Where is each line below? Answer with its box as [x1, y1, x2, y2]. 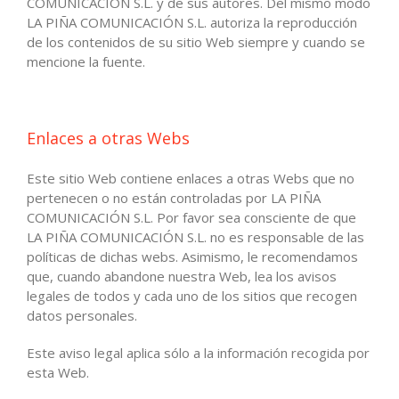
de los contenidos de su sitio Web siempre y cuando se [27, 32, 365, 51]
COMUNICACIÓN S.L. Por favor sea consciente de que [27, 208, 356, 226]
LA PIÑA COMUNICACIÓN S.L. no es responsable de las [27, 227, 364, 246]
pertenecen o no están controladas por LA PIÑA [27, 188, 321, 207]
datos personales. [27, 305, 137, 324]
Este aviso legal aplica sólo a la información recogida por [27, 343, 370, 362]
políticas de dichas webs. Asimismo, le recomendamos [27, 247, 358, 265]
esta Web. [27, 362, 89, 381]
